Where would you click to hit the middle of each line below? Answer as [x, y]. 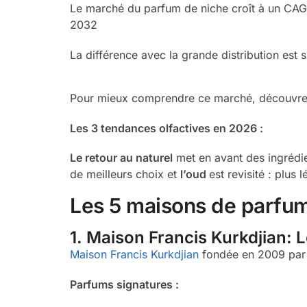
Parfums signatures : [124, 284]
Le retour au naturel [121, 158]
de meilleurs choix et [125, 174]
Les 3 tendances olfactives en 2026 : [167, 128]
